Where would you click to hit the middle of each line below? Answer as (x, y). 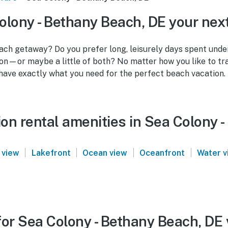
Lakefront (51, 153)
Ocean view (105, 153)
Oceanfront (162, 153)
